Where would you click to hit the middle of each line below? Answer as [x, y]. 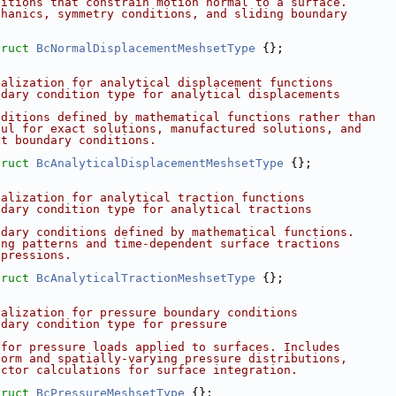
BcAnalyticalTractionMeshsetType [146, 278]
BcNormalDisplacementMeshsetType [146, 48]
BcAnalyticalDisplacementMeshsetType [160, 163]
